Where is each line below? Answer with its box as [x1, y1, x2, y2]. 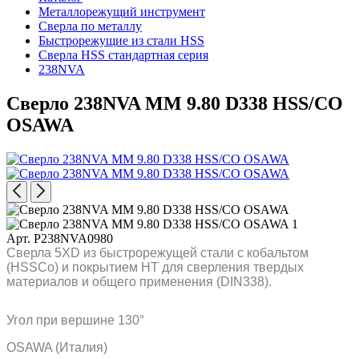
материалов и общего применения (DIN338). [6, 274, 272, 288]
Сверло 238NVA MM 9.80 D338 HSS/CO [6, 92, 343, 114]
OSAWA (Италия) [6, 340, 107, 354]
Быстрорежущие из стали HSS [38, 34, 204, 47]
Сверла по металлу [38, 19, 142, 33]
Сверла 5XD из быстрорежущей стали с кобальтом [6, 245, 309, 260]
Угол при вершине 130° [6, 313, 144, 327]
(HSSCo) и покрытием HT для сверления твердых [6, 260, 304, 274]
